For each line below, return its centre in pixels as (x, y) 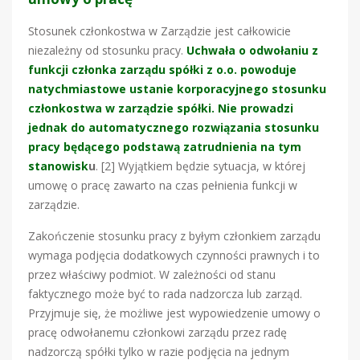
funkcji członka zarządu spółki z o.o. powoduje (162, 69)
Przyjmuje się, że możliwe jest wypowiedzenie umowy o (174, 313)
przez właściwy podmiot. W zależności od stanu (152, 274)
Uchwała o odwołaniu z (252, 50)
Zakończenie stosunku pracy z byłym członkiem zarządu (174, 235)
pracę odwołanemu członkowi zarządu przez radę (157, 332)
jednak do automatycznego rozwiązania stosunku (174, 127)
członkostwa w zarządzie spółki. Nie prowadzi (161, 108)
